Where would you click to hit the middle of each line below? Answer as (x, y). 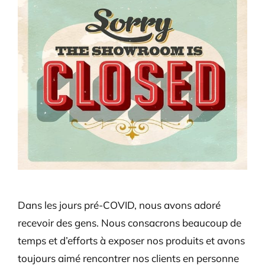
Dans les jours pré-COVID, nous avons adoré (119, 205)
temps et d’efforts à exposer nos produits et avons (131, 241)
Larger (32, 11)
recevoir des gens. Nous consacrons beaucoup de (130, 223)
